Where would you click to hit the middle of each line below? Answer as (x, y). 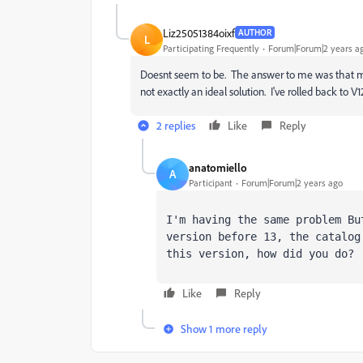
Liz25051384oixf (199, 32)
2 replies (176, 126)
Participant (211, 182)
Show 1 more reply (224, 329)
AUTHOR (255, 33)
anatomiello (218, 167)
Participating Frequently (211, 48)
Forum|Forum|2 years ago (292, 182)
